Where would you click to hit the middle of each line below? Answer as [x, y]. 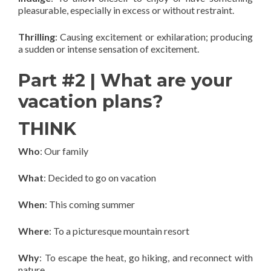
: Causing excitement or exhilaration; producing [154, 37]
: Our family [64, 151]
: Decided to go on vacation [100, 178]
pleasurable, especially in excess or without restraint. [126, 10]
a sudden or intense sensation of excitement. [109, 49]
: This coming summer [90, 204]
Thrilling [37, 37]
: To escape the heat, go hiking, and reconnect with [146, 257]
